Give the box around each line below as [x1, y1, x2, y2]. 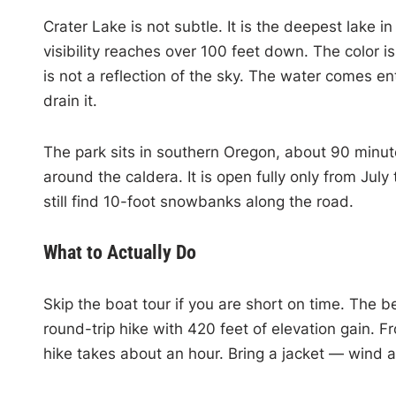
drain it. [42, 91, 97, 110]
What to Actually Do [42, 240, 196, 263]
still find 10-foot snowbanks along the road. [42, 192, 354, 210]
